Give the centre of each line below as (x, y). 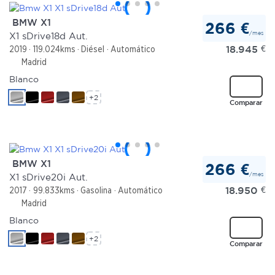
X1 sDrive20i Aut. (48, 177)
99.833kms (54, 190)
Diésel (93, 49)
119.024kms (54, 49)
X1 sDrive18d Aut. (48, 36)
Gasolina (96, 190)
